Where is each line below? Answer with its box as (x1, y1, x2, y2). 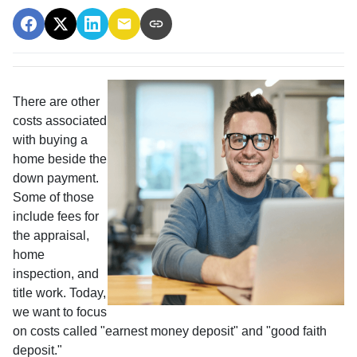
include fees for (13, 209, 99, 223)
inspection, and (13, 266, 99, 280)
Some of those (13, 190, 94, 204)
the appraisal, (13, 228, 89, 242)
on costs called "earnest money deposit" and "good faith (13, 324, 327, 338)
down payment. (13, 171, 99, 185)
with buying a (13, 132, 88, 147)
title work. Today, (13, 285, 106, 300)
